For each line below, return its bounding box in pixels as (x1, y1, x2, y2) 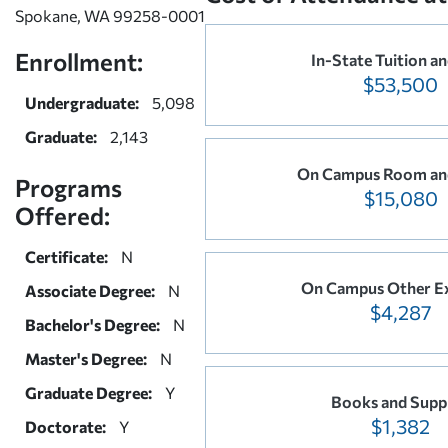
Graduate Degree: (25, 382, 152, 402)
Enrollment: (15, 46, 143, 76)
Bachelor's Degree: (25, 314, 160, 334)
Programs (15, 172, 122, 202)
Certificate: (25, 246, 108, 266)
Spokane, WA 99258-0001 (15, 5, 205, 25)
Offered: (15, 200, 110, 230)
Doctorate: (25, 416, 106, 436)
